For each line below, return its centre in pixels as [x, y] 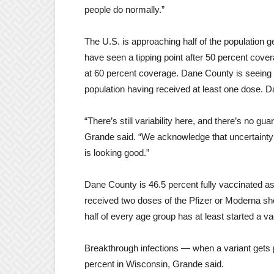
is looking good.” [117, 153]
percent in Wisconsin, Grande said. [155, 264]
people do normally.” [124, 10]
